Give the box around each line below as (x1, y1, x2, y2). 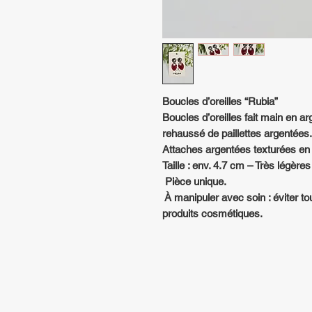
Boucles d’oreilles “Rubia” (162, 95, 278, 107)
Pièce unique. (162, 175, 226, 187)
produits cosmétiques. (162, 208, 263, 219)
